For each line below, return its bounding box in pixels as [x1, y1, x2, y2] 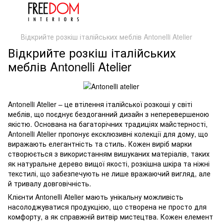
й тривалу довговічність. [8, 178, 91, 189]
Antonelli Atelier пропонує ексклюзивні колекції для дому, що [8, 129, 208, 139]
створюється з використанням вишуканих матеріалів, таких [8, 149, 210, 159]
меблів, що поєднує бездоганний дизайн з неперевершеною [8, 109, 209, 119]
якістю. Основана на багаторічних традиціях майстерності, [8, 119, 208, 129]
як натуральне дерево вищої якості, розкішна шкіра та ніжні [8, 159, 210, 169]
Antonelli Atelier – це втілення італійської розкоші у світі [8, 99, 192, 110]
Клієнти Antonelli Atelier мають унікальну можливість [8, 192, 183, 202]
